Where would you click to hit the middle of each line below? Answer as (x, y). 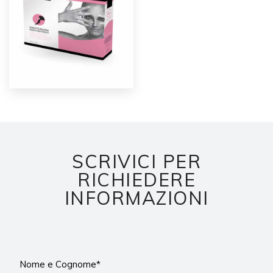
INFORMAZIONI (136, 198)
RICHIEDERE (136, 180)
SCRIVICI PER (136, 161)
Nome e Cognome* (60, 264)
